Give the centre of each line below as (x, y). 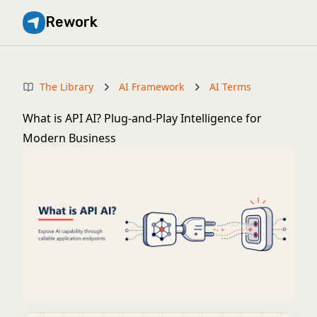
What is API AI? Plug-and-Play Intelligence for (142, 118)
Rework (71, 22)
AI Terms (230, 87)
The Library (67, 87)
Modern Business (69, 138)
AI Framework (151, 87)
